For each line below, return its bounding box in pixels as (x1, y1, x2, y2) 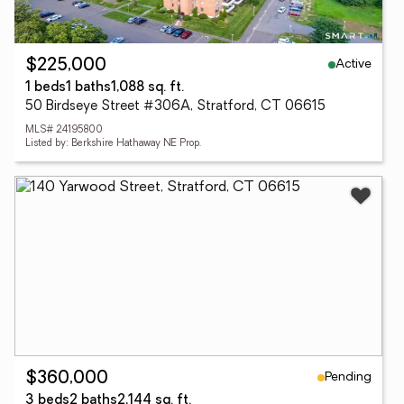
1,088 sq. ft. (111, 81, 184, 95)
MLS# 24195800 (25, 125, 103, 135)
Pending (325, 370, 372, 384)
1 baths (66, 81, 111, 95)
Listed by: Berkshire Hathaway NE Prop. (25, 139, 201, 149)
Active (335, 57, 372, 71)
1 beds (25, 81, 66, 95)
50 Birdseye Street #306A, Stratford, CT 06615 (25, 100, 326, 114)
